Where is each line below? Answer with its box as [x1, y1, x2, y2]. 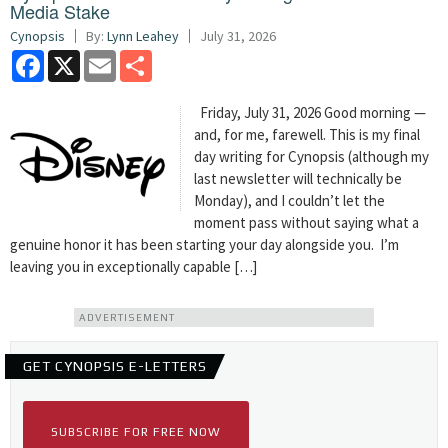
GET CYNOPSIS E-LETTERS [23, 358, 207, 374]
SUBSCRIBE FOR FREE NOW [51, 425, 221, 439]
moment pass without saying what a [194, 213, 420, 232]
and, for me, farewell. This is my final [194, 125, 421, 144]
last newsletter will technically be [194, 169, 403, 188]
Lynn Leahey [107, 27, 179, 45]
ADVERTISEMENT [79, 312, 175, 323]
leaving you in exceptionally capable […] [10, 257, 257, 276]
